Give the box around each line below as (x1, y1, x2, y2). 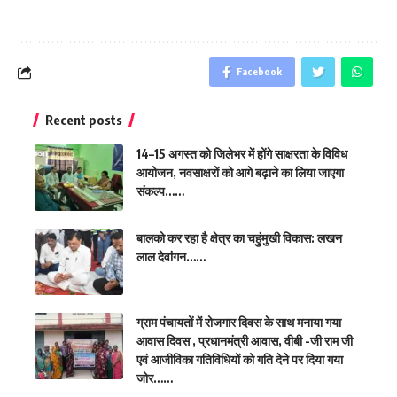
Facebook (237, 66, 282, 77)
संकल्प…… (136, 183, 184, 198)
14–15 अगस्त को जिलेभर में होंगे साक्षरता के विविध (136, 146, 347, 161)
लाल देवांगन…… (136, 249, 206, 264)
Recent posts (45, 112, 122, 128)
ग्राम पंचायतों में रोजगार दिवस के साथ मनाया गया (136, 315, 341, 330)
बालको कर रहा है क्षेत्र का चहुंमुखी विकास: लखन (136, 230, 342, 245)
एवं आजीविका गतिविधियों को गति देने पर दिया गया (136, 352, 343, 367)
